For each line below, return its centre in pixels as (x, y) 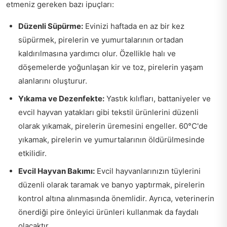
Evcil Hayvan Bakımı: (56, 171)
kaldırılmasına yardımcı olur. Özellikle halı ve (97, 54)
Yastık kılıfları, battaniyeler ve (158, 99)
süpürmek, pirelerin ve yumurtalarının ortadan (101, 40)
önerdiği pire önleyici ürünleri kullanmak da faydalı (108, 212)
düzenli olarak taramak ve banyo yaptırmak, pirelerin (111, 185)
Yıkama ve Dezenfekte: (61, 99)
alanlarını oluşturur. (53, 81)
